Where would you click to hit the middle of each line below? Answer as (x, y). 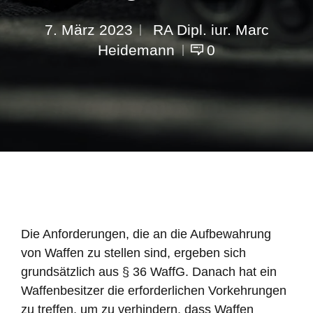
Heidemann (136, 50)
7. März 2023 (88, 30)
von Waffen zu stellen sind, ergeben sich (133, 253)
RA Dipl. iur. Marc (209, 30)
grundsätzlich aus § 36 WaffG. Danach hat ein (149, 272)
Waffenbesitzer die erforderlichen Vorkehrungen (154, 291)
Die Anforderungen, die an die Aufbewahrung (146, 234)
